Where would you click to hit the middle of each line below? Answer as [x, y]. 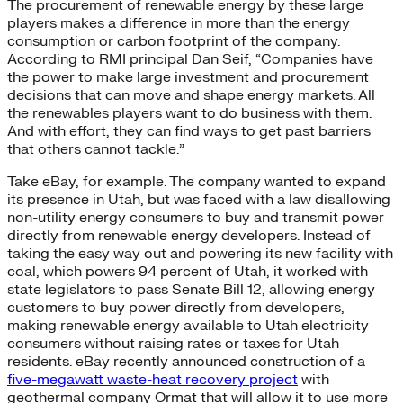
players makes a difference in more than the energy [179, 23]
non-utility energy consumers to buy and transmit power [196, 217]
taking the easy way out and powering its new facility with [200, 253]
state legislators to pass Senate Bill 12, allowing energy [191, 289]
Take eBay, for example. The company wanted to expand [197, 181]
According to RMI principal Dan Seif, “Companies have [190, 59]
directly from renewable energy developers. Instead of [189, 235]
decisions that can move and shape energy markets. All [191, 95]
